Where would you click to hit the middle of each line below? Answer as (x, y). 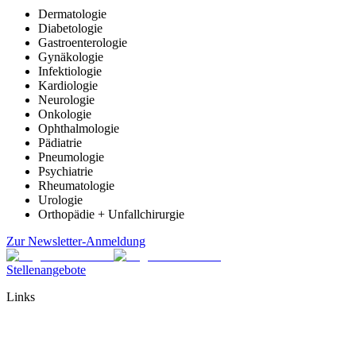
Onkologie (65, 114)
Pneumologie (71, 157)
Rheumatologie (76, 186)
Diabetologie (70, 29)
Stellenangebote (46, 270)
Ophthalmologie (79, 129)
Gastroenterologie (83, 43)
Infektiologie (70, 72)
